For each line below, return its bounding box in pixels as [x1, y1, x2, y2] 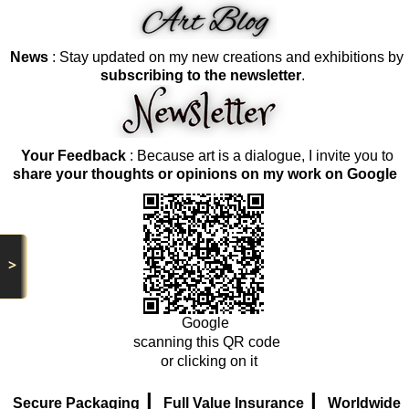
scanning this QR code [133, 334, 280, 351]
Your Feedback [20, 148, 126, 164]
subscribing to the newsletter [100, 68, 301, 84]
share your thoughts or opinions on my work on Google [12, 166, 397, 183]
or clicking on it [156, 353, 257, 370]
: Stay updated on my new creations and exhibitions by [48, 49, 404, 66]
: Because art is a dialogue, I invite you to [125, 148, 393, 164]
